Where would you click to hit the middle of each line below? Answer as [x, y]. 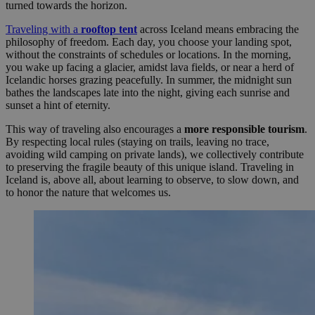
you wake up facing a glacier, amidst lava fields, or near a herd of [150, 67]
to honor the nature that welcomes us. [88, 192]
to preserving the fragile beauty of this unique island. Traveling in [150, 167]
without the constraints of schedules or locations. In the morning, [148, 54]
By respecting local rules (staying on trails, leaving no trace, [137, 141]
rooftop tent [109, 29]
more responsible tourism [244, 129]
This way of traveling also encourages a [95, 129]
